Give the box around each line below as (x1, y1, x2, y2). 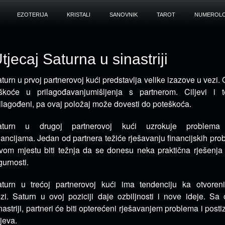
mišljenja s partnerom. (90, 86, 184, 97)
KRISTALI (66, 12, 90, 18)
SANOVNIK (109, 12, 138, 18)
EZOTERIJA (17, 12, 48, 18)
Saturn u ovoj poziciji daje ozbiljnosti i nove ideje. (13, 190, 210, 202)
